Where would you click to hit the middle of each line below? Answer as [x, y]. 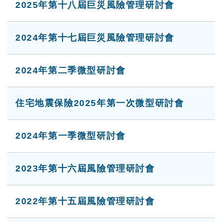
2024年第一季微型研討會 [71, 136]
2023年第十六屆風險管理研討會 [85, 168]
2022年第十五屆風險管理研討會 [85, 201]
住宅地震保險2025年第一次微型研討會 [100, 103]
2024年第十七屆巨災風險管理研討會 [95, 38]
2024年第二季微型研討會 [71, 70]
